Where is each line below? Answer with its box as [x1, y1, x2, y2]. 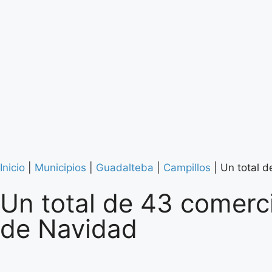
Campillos [163, 161, 211, 174]
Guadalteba [96, 161, 154, 174]
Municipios [35, 161, 86, 174]
